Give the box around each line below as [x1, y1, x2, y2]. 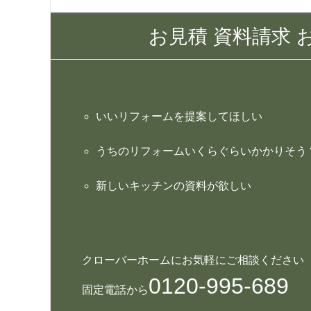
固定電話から [82, 284, 149, 296]
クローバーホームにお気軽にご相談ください [82, 254, 304, 266]
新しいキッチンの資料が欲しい [96, 180, 251, 192]
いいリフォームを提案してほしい [96, 110, 262, 122]
